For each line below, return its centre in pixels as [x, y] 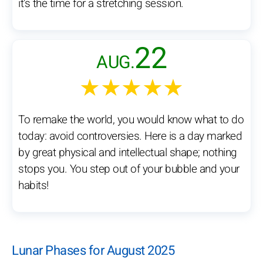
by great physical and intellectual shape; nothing [128, 153]
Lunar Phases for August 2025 [93, 251]
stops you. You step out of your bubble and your [129, 169]
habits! [33, 186]
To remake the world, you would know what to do [131, 120]
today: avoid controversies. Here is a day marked [130, 136]
